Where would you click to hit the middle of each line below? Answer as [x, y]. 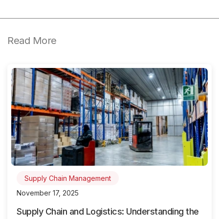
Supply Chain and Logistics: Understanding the [108, 211]
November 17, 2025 [48, 193]
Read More [32, 41]
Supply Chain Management [68, 178]
